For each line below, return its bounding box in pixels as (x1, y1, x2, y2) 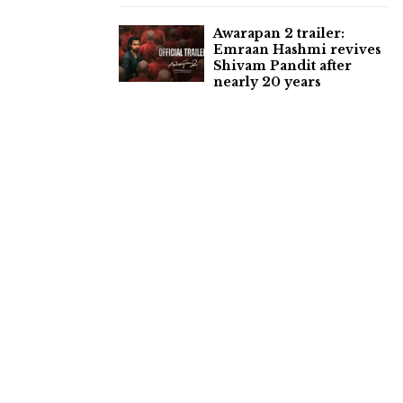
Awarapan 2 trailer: (213, 24, 345, 41)
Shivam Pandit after (213, 57, 352, 74)
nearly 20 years (213, 73, 321, 90)
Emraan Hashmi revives (213, 40, 381, 58)
